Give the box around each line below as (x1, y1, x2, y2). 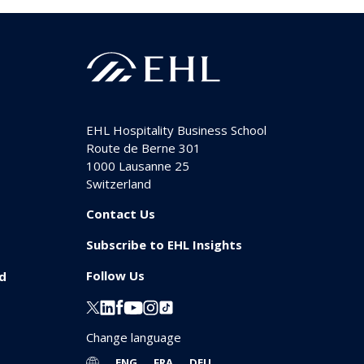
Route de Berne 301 (86, 139, 201, 156)
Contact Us (86, 205, 155, 222)
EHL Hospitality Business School (86, 121, 266, 138)
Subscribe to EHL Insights (86, 236, 242, 253)
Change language (86, 329, 181, 346)
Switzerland (86, 175, 151, 192)
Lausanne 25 (119, 157, 189, 174)
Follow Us (86, 266, 145, 284)
